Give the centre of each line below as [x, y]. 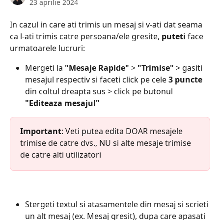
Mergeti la [45, 68]
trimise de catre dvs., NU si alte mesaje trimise [107, 143]
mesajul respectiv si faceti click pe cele [97, 80]
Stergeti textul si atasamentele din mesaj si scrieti [118, 204]
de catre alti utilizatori [61, 155]
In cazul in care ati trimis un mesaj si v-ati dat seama [107, 25]
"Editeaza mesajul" [62, 103]
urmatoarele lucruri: [47, 48]
